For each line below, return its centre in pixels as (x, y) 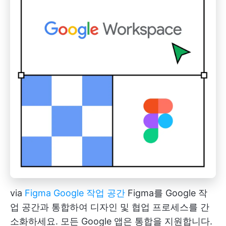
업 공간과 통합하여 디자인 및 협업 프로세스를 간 (110, 207)
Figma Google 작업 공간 (75, 193)
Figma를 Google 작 (166, 193)
